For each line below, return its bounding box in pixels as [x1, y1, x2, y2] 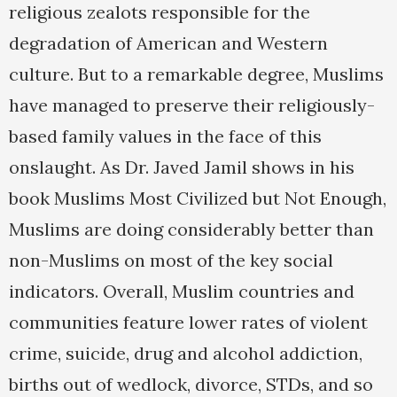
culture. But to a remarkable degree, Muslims [9, 63, 384, 86]
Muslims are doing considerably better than [9, 218, 374, 241]
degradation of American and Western [9, 32, 328, 55]
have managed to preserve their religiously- [9, 94, 375, 117]
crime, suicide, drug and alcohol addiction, [9, 342, 362, 365]
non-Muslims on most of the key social [9, 249, 333, 272]
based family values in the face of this [9, 125, 322, 148]
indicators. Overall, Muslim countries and [9, 280, 354, 303]
